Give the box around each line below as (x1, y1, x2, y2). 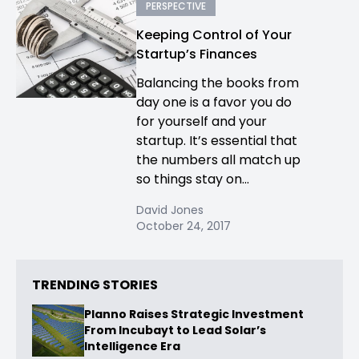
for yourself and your (136, 112, 267, 131)
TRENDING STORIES (32, 276, 158, 294)
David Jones (136, 202, 204, 218)
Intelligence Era (84, 338, 180, 355)
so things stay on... (136, 170, 249, 188)
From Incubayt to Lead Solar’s (84, 322, 266, 339)
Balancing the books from (136, 74, 299, 92)
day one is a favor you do (136, 93, 292, 111)
